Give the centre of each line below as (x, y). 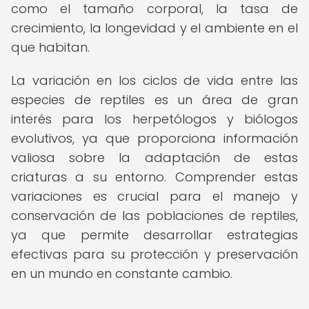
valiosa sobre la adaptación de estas (154, 158)
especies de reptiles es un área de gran (154, 100)
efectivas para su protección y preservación (154, 254)
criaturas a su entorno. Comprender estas (154, 177)
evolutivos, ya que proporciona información (154, 138)
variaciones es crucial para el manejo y (154, 196)
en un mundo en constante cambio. (122, 273)
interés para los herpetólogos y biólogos (154, 119)
